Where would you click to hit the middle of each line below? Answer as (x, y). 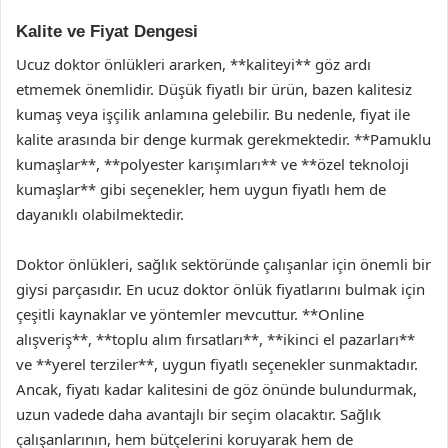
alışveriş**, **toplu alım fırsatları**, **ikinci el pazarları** (215, 338)
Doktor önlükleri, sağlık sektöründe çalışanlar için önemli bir (223, 263)
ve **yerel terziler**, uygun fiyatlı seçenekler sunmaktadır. (217, 363)
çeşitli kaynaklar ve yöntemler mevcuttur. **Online (190, 313)
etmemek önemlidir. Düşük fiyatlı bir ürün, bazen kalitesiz (214, 88)
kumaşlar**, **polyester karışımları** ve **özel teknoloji (212, 163)
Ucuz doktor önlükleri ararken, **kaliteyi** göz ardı (193, 63)
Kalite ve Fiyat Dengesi (107, 31)
